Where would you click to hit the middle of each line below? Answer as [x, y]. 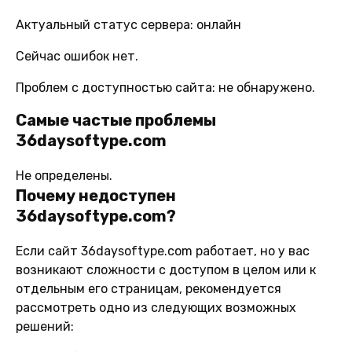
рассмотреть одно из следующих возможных [156, 307]
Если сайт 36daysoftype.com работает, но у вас [163, 251]
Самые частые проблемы [116, 120]
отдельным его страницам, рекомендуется [148, 288]
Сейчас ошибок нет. [77, 56]
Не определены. [64, 175]
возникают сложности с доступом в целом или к [166, 269]
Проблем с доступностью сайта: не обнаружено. [165, 87]
